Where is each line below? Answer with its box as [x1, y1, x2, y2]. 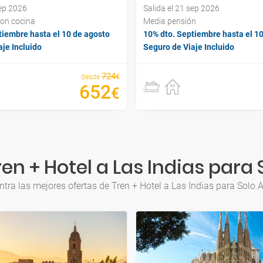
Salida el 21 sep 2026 [143, 4, 220, 14]
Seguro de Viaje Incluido [143, 42, 234, 52]
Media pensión [143, 16, 196, 26]
